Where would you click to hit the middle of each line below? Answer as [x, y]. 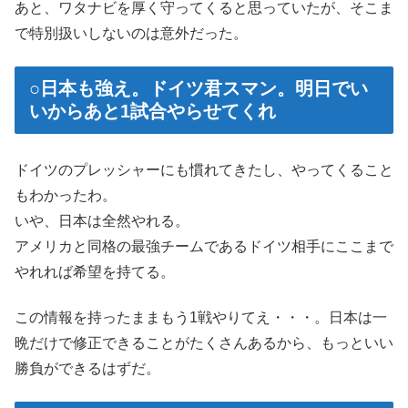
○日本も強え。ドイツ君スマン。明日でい [199, 89]
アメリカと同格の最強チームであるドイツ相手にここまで [204, 246]
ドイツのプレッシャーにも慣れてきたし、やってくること [204, 169]
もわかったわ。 [66, 195]
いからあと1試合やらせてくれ [153, 112]
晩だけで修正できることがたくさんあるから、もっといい [204, 342]
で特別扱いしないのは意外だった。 [131, 34]
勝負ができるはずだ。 [87, 368]
